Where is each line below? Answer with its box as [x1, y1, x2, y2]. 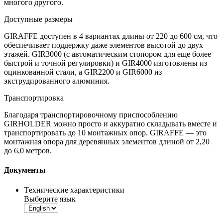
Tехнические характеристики [24, 185, 124, 194]
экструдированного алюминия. [4, 77, 110, 86]
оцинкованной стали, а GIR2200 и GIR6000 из [4, 68, 162, 77]
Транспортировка [4, 94, 64, 103]
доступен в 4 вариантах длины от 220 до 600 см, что [38, 32, 218, 41]
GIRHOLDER [4, 119, 51, 128]
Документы [4, 166, 46, 175]
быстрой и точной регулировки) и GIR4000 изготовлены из [4, 59, 207, 68]
